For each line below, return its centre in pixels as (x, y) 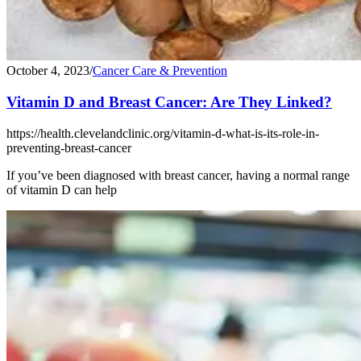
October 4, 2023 (48, 71)
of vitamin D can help (62, 189)
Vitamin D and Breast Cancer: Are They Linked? (169, 102)
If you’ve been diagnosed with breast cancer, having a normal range (178, 175)
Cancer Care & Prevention (160, 71)
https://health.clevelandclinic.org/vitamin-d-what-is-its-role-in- (163, 133)
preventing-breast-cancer (69, 147)
